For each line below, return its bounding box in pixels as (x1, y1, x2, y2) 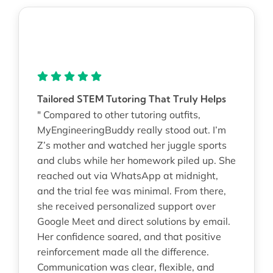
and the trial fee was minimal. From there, (37, 184, 226, 197)
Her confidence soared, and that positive (37, 230, 221, 243)
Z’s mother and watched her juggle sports (37, 138, 227, 151)
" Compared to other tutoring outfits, (37, 108, 200, 121)
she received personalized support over (37, 199, 216, 212)
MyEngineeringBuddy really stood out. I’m (37, 123, 226, 136)
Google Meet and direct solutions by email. (37, 214, 230, 227)
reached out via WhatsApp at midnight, (37, 169, 218, 182)
